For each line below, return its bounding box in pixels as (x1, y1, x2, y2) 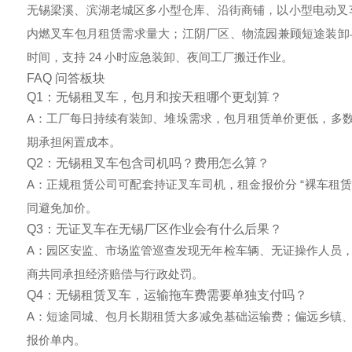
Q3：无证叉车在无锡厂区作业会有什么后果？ (26, 222, 282, 236)
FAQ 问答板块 (26, 71, 105, 85)
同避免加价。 (26, 201, 97, 214)
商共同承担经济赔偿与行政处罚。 (26, 267, 203, 280)
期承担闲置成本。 (26, 135, 121, 148)
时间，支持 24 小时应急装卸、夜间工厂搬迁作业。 (26, 50, 293, 64)
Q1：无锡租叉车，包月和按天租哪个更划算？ (26, 90, 282, 104)
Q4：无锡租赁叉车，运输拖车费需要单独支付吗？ (26, 288, 307, 302)
